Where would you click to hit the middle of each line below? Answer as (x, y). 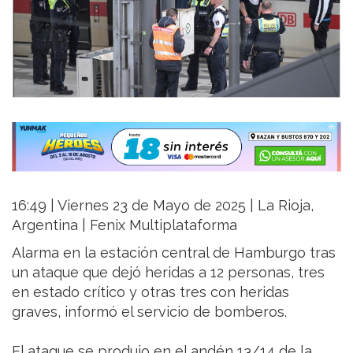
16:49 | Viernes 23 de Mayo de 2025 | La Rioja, (163, 206)
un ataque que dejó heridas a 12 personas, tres (168, 273)
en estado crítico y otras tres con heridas (150, 292)
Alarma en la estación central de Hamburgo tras (174, 253)
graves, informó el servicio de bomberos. (149, 312)
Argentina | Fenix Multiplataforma (124, 225)
